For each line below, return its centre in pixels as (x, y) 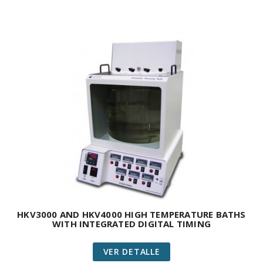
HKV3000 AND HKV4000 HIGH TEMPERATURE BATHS (131, 215)
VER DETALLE (131, 252)
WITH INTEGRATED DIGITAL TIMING (131, 224)
